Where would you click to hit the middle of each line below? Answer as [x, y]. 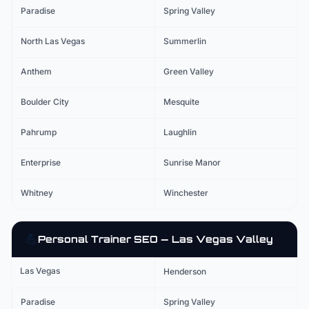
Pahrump [39, 132]
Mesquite [181, 102]
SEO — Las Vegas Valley [202, 239]
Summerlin [185, 41]
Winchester [186, 193]
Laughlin [180, 132]
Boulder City [45, 102]
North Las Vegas [53, 41]
